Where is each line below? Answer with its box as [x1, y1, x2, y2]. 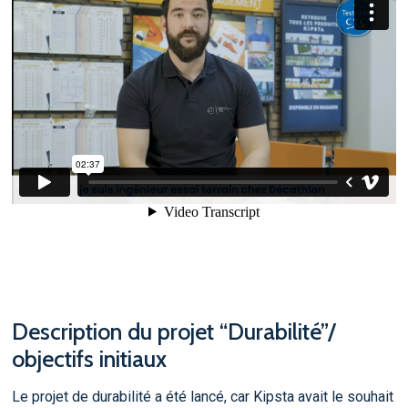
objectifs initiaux [11, 344, 167, 372]
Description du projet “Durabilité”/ [11, 317, 336, 345]
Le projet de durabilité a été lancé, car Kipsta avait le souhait [11, 388, 393, 406]
